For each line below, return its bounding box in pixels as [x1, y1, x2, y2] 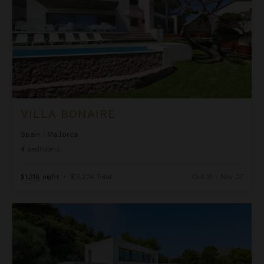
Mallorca [47, 130, 78, 139]
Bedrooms [27, 145, 60, 154]
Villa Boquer [12, 203, 60, 213]
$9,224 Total [70, 173, 112, 181]
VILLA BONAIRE [21, 107, 117, 121]
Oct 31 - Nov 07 [192, 173, 243, 181]
